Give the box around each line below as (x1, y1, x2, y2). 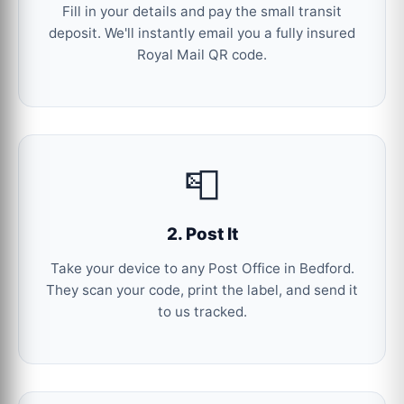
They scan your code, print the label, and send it (46, 281, 358, 298)
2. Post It (166, 223, 238, 244)
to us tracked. (157, 303, 247, 320)
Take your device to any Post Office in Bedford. (50, 260, 354, 277)
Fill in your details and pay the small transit (62, 2, 342, 20)
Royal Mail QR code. (137, 45, 267, 63)
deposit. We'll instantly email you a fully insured (49, 23, 355, 41)
